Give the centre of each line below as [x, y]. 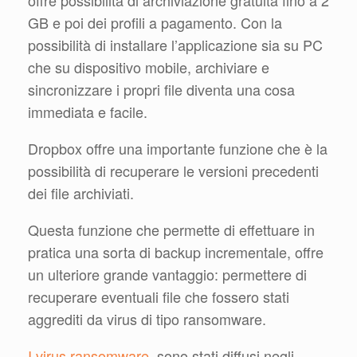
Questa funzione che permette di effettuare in [171, 230]
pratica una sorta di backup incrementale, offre [176, 252]
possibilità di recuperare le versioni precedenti [173, 171]
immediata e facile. [88, 112]
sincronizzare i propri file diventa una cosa [161, 90]
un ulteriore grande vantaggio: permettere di [167, 275]
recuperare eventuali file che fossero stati [159, 297]
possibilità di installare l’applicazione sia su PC [175, 45]
